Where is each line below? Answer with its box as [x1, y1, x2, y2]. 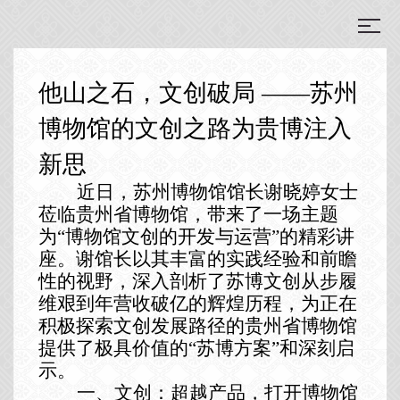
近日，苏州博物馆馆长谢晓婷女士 [76, 180, 358, 203]
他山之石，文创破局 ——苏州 [37, 79, 358, 106]
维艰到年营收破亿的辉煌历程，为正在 [37, 292, 357, 314]
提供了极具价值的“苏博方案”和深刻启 [37, 337, 354, 359]
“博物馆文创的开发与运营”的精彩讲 [56, 225, 354, 247]
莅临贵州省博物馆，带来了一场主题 [37, 203, 338, 225]
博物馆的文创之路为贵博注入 [37, 114, 352, 142]
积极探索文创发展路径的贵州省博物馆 [37, 314, 357, 337]
